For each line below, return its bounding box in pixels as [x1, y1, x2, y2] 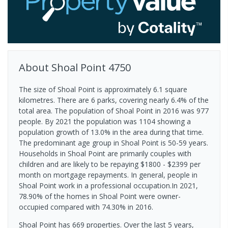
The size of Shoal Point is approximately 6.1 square [19, 84, 187, 94]
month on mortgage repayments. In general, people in [19, 169, 197, 180]
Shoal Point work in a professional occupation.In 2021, [19, 180, 198, 190]
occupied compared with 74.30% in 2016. [19, 202, 153, 212]
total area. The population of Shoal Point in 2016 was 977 [19, 105, 209, 116]
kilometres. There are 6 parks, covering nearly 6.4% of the [19, 95, 209, 105]
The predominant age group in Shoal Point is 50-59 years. [19, 137, 208, 148]
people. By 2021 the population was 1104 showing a [19, 116, 191, 126]
